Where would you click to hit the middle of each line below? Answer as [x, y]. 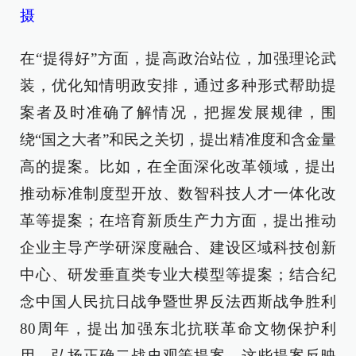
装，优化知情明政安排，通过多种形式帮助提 [178, 86]
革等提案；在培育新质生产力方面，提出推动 [178, 221]
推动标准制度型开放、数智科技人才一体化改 [178, 194]
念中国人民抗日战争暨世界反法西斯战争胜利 [178, 302]
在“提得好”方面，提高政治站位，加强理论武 [178, 59]
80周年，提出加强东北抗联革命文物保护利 [178, 329]
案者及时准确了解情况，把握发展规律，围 [178, 113]
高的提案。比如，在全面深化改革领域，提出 [178, 167]
